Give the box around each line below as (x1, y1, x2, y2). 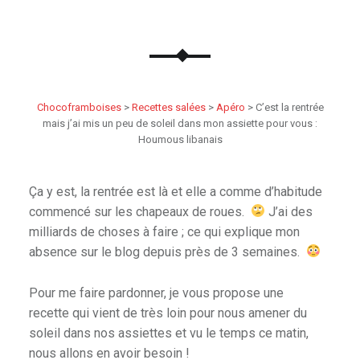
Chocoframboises (36, 100, 121, 113)
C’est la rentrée (255, 100, 324, 113)
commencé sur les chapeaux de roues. (28, 203, 251, 219)
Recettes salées (131, 100, 206, 113)
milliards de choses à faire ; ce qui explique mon (28, 223, 300, 239)
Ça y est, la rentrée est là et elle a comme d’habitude (28, 183, 322, 199)
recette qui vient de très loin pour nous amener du (28, 305, 307, 321)
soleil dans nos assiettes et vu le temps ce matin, (28, 325, 309, 341)
